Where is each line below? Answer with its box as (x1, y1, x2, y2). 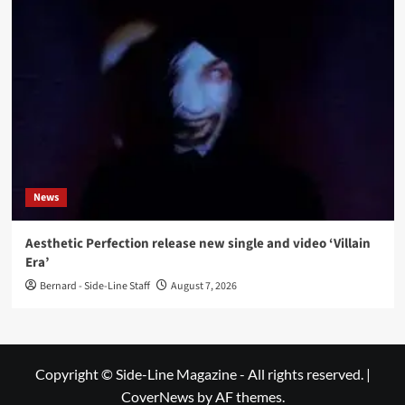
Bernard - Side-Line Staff (39, 278, 150, 294)
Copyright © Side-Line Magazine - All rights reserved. (34, 365, 366, 382)
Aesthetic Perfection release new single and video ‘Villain (24, 234, 371, 253)
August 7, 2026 (170, 278, 237, 294)
